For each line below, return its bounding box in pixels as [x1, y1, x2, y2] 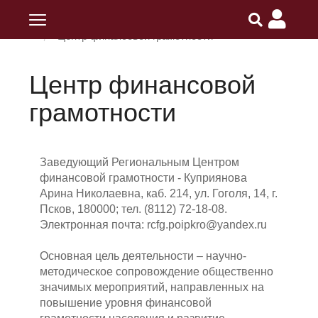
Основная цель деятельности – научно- [40, 250, 247, 262]
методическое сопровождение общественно [40, 265, 274, 278]
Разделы [169, 6, 214, 21]
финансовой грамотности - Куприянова [40, 172, 248, 184]
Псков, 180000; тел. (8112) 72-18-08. [40, 203, 228, 215]
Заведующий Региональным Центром [40, 156, 240, 168]
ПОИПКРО [97, 6, 152, 21]
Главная [40, 6, 80, 21]
